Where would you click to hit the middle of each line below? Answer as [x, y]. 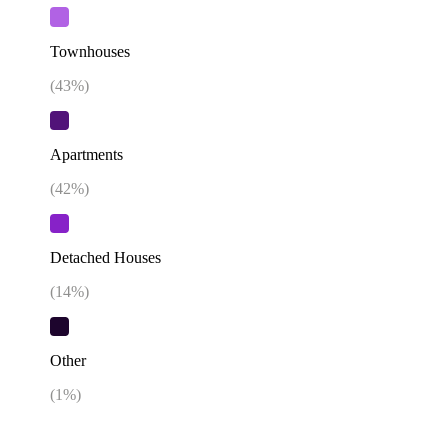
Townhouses [90, 51]
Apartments [86, 154]
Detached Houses [105, 258]
